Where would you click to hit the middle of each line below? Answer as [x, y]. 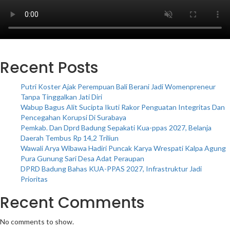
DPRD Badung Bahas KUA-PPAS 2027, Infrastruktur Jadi [111, 169]
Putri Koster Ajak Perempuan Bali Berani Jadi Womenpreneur [118, 87]
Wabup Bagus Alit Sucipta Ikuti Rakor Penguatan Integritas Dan [123, 107]
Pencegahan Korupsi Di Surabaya [73, 118]
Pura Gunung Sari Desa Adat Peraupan [82, 159]
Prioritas [34, 179]
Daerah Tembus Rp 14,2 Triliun [70, 138]
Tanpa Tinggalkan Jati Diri [61, 97]
